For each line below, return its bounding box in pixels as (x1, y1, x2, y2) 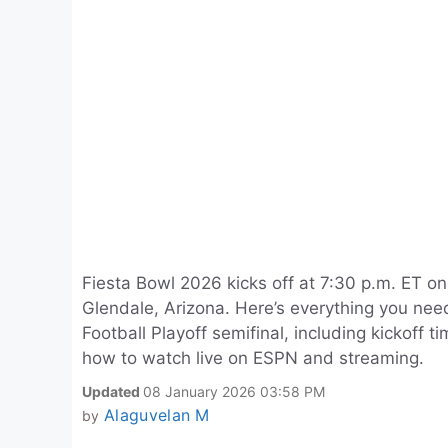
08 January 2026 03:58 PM (143, 383, 325, 400)
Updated (82, 383, 143, 400)
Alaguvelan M (103, 405, 210, 425)
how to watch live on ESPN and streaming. (82, 348, 424, 368)
